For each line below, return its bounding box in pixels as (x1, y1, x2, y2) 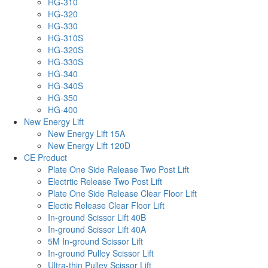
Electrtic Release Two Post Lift (48, 175, 162, 187)
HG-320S (48, 43, 83, 56)
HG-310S (48, 31, 83, 44)
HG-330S (48, 55, 83, 68)
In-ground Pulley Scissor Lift (48, 246, 154, 259)
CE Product (24, 151, 67, 163)
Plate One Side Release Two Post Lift (48, 163, 189, 175)
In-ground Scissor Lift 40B (48, 211, 146, 223)
